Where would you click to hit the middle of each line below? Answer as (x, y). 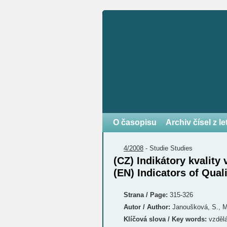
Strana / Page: (146, 195)
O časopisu (135, 122)
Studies (181, 148)
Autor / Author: (147, 207)
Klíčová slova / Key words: (165, 219)
